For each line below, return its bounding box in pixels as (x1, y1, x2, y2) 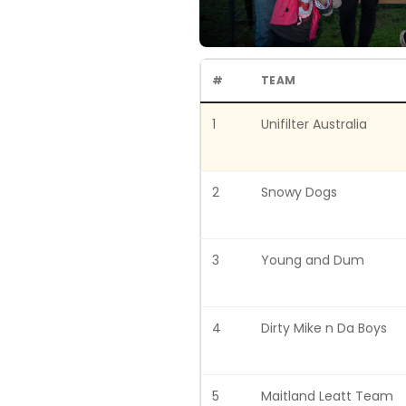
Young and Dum (261, 250, 364, 269)
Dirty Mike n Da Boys (261, 318, 387, 337)
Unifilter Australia (261, 114, 367, 133)
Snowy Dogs (261, 182, 337, 201)
